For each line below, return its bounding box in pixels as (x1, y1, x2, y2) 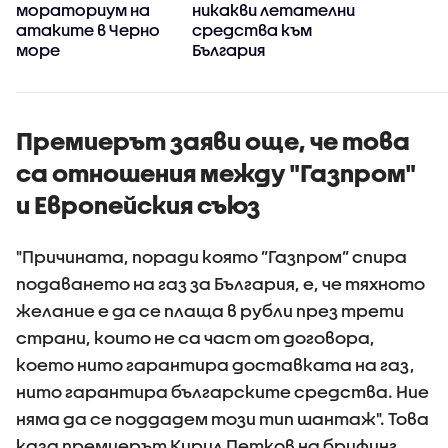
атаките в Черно (16, 19, 160, 39)
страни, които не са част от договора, (16, 328, 375, 347)
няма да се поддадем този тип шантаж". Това (16, 409, 429, 428)
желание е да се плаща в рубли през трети (16, 301, 404, 320)
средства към (192, 19, 312, 39)
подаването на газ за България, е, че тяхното (16, 274, 425, 293)
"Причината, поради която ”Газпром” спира (16, 247, 407, 266)
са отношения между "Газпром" (16, 159, 416, 187)
